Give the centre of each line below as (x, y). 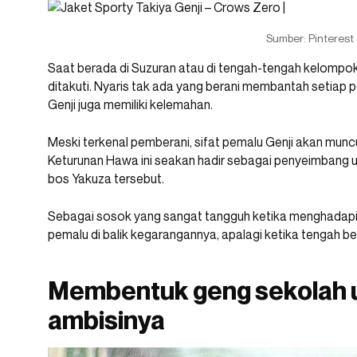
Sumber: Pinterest (310, 38)
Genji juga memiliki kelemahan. (130, 105)
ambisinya (106, 320)
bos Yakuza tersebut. (106, 179)
